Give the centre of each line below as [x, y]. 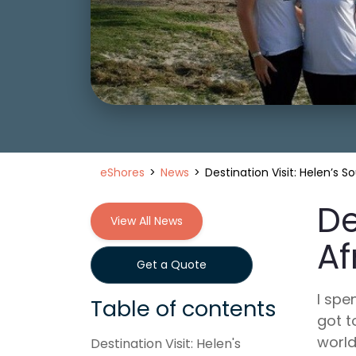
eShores [122, 172]
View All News [147, 221]
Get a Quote [172, 265]
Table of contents [184, 309]
